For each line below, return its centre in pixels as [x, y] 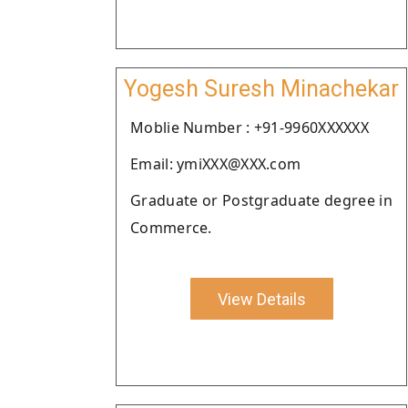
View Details [261, 299]
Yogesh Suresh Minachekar [261, 89]
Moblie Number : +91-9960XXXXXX [250, 127]
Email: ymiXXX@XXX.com [216, 164]
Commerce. [171, 228]
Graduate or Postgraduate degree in [261, 200]
